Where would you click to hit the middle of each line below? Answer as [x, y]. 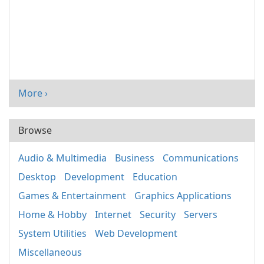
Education [155, 177]
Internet [113, 215]
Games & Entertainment [72, 196]
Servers [201, 215]
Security [158, 215]
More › [33, 93]
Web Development [136, 234]
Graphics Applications [183, 196]
